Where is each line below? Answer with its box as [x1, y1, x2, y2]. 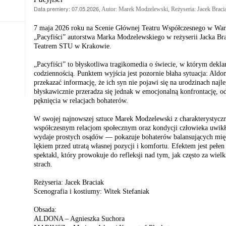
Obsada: [34, 206, 56, 214]
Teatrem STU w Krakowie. [34, 42, 111, 50]
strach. [34, 160, 52, 168]
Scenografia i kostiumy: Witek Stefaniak [34, 188, 149, 196]
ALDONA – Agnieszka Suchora [34, 215, 125, 223]
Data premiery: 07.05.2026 [34, 5, 99, 13]
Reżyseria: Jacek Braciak [34, 179, 104, 187]
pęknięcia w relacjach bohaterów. [34, 97, 128, 105]
